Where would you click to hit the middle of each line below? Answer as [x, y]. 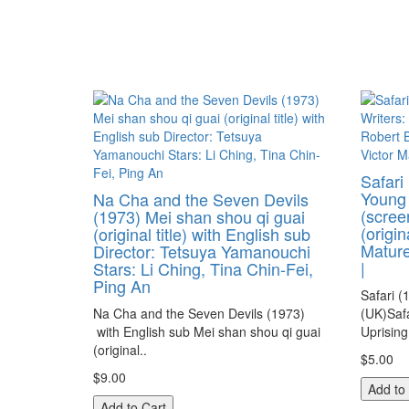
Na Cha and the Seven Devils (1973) [201, 313]
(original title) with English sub [202, 234]
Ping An [122, 286]
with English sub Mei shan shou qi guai [207, 331]
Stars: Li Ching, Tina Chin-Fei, [203, 268]
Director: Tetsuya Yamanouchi [202, 251]
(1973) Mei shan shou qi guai [199, 216]
